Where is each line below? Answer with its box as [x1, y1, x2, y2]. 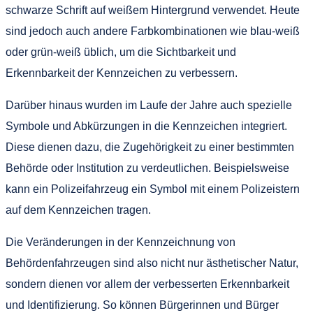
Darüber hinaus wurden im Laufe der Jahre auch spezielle [6, 99, 292, 111]
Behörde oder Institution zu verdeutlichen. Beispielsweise [6, 161, 289, 174]
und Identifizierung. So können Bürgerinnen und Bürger [6, 298, 279, 311]
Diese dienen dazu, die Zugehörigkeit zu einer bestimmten [6, 140, 294, 153]
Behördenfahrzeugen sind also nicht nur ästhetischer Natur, [6, 256, 298, 269]
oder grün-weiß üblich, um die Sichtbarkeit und [6, 45, 236, 58]
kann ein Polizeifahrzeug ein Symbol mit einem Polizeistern [6, 182, 300, 195]
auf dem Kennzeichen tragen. [6, 203, 151, 216]
